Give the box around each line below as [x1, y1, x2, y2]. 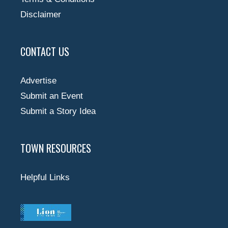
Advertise [20, 75, 56, 85]
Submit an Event [20, 91, 83, 101]
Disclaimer [20, 9, 61, 19]
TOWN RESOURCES [20, 140, 91, 156]
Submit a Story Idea [20, 106, 96, 116]
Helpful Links [20, 172, 70, 182]
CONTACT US [20, 43, 69, 59]
